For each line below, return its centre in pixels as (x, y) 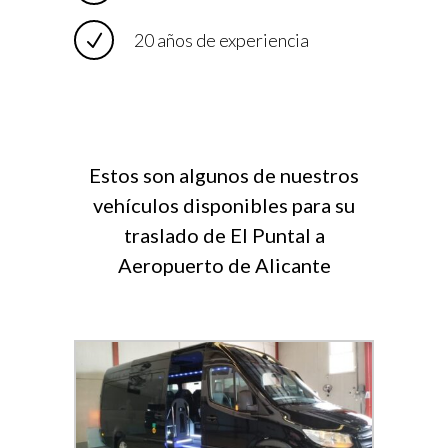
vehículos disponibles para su (224, 205)
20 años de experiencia (221, 40)
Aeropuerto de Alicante (224, 265)
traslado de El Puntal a (224, 235)
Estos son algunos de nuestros (224, 175)
